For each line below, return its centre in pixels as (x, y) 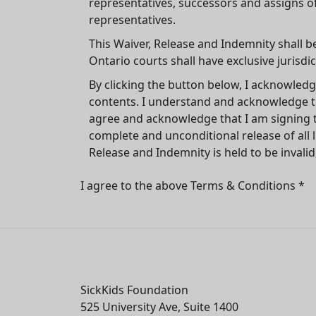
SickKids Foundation (134, 290)
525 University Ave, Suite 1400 (159, 306)
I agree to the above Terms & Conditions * (193, 186)
